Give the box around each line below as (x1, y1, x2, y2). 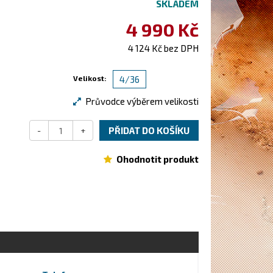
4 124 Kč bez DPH (128, 43, 199, 54)
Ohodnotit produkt (116, 154, 199, 165)
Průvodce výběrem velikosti (85, 96, 199, 107)
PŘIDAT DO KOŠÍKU (108, 125, 190, 136)
